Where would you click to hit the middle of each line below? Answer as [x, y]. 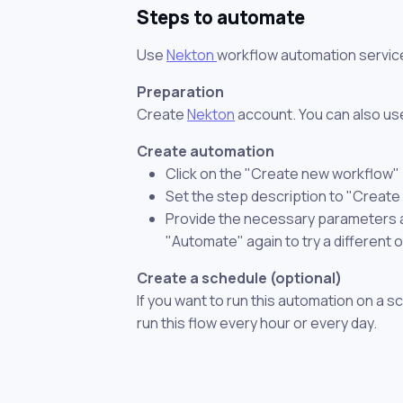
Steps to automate [221, 17]
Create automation [206, 151]
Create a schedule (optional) [239, 278]
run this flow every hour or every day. [257, 322]
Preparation [180, 91]
